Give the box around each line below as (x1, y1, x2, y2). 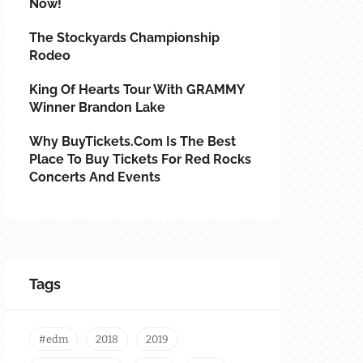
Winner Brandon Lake (29, 100, 165, 116)
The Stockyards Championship (29, 30, 220, 46)
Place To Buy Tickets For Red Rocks (29, 152, 251, 168)
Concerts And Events (29, 169, 160, 186)
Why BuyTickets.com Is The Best (29, 134, 236, 150)
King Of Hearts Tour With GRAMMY (29, 82, 246, 98)
